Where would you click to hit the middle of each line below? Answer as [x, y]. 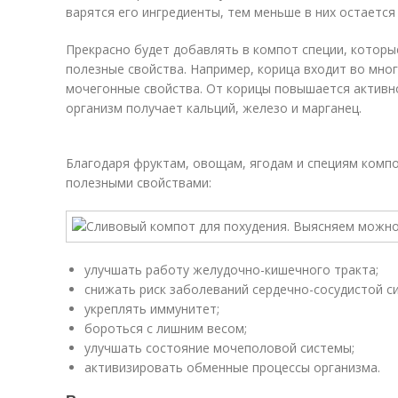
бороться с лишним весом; [166, 328]
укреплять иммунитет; [152, 309]
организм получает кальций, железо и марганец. [214, 108]
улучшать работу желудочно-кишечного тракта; [231, 270]
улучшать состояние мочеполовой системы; [219, 348]
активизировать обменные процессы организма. [232, 367]
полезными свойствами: [139, 183]
